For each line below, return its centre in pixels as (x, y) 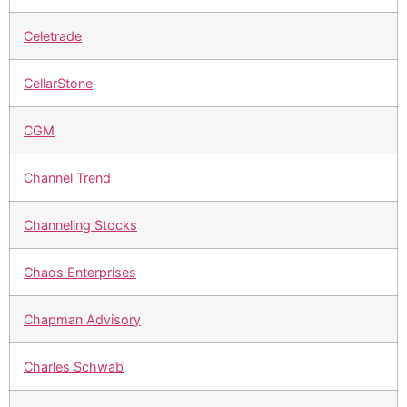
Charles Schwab (74, 367)
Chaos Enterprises (80, 273)
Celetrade (53, 36)
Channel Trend (67, 178)
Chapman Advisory (82, 320)
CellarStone (58, 84)
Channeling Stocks (80, 225)
